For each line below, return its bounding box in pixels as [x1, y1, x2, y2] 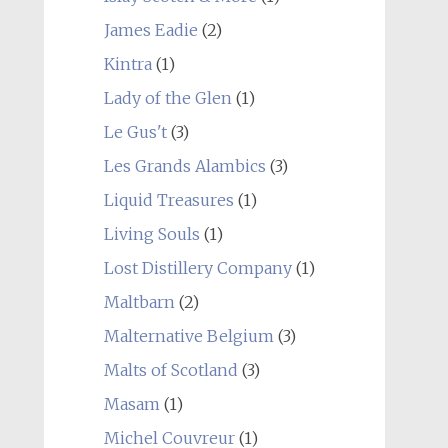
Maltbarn [103, 292, 175, 312]
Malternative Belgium [103, 326, 274, 346]
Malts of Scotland [103, 360, 238, 380]
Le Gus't [103, 122, 167, 142]
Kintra [103, 54, 152, 74]
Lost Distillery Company [103, 258, 292, 278]
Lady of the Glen [103, 88, 232, 108]
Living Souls [103, 224, 200, 244]
